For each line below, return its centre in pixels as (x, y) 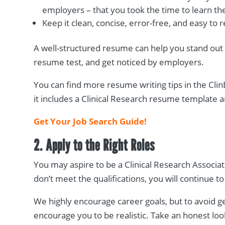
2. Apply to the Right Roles (94, 145)
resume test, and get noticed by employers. (120, 62)
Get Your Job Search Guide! (90, 122)
